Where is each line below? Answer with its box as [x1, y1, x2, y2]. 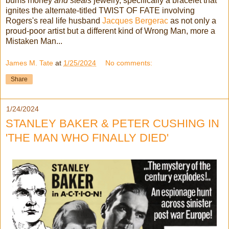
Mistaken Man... [6, 36, 62, 45]
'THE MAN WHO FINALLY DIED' [6, 131, 169, 145]
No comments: [105, 59, 153, 67]
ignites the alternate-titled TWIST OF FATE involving [6, 6, 195, 15]
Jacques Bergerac [102, 16, 168, 25]
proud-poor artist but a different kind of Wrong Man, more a [6, 26, 215, 35]
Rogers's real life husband [6, 16, 102, 25]
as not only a [168, 16, 216, 25]
